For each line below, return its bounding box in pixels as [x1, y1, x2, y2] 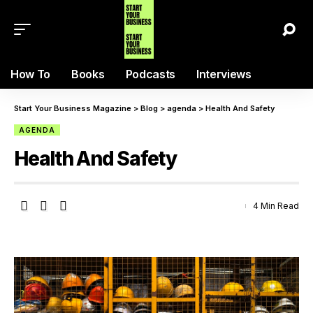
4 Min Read [253, 201, 299, 211]
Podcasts [125, 67, 175, 81]
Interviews [196, 67, 252, 81]
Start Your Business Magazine [14, 103, 131, 113]
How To [10, 67, 51, 81]
